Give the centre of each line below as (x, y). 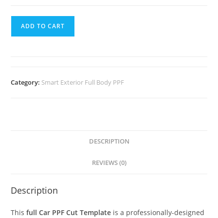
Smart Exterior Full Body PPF (83, 82)
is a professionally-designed (158, 212)
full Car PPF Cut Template (69, 212)
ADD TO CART (43, 26)
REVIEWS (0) (109, 163)
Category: (26, 82)
